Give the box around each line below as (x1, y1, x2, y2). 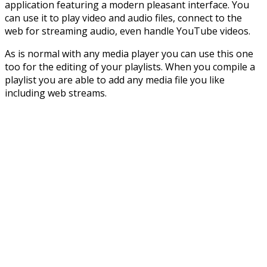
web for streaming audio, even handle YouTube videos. (5, 24, 250, 38)
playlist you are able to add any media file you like (5, 73, 225, 86)
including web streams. (5, 86, 107, 100)
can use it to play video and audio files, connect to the (5, 11, 242, 24)
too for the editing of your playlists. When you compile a (5, 60, 255, 73)
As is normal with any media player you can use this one (5, 46, 253, 60)
